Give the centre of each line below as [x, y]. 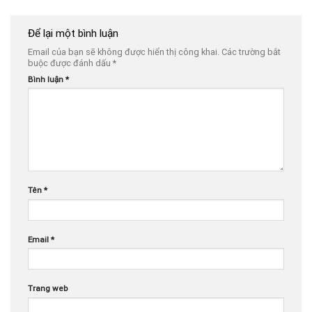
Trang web [48, 289]
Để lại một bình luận [75, 33]
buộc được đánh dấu [70, 63]
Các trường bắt [251, 52]
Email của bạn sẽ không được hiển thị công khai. [124, 52]
